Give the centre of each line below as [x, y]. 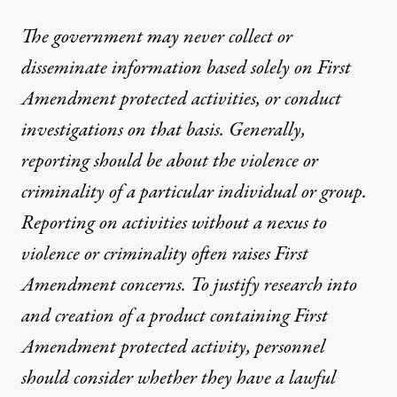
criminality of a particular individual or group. [194, 192]
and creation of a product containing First [175, 316]
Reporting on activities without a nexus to [174, 223]
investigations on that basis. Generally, [163, 130]
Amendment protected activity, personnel [173, 347]
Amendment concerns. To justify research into [189, 285]
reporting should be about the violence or [170, 161]
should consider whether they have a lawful [179, 378]
